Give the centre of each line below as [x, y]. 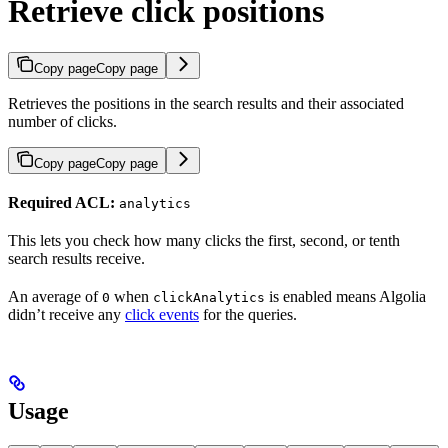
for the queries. [248, 314]
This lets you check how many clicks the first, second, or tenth [204, 240]
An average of [55, 296]
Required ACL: [61, 202]
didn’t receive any [66, 314]
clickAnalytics [209, 297]
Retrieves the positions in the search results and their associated [206, 103]
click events [162, 314]
